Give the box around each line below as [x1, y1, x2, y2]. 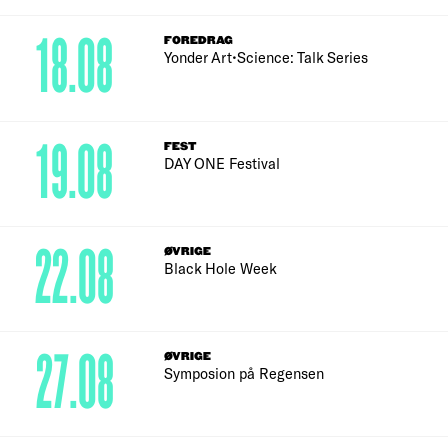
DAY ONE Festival [164, 153, 281, 172]
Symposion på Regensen [164, 363, 325, 382]
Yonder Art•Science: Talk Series [164, 48, 369, 67]
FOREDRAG [164, 34, 234, 48]
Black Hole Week [164, 258, 278, 277]
